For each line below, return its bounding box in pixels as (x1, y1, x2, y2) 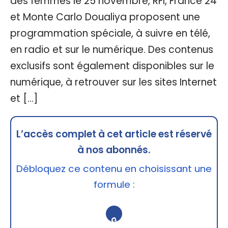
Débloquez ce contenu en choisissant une (16, 161, 212, 176)
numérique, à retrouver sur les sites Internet (10, 75, 217, 89)
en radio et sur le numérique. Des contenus (10, 42, 213, 56)
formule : (93, 177, 135, 191)
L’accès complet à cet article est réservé (16, 127, 212, 141)
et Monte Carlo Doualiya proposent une (10, 10, 200, 24)
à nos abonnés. (77, 142, 151, 157)
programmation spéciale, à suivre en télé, (10, 26, 210, 40)
